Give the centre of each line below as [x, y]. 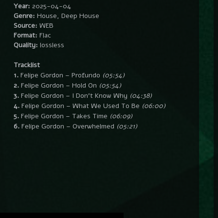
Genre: [24, 16]
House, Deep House [67, 16]
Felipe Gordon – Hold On [59, 85]
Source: [25, 26]
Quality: [26, 45]
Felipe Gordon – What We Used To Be [80, 106]
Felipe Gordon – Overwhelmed [68, 126]
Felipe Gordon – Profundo [60, 75]
